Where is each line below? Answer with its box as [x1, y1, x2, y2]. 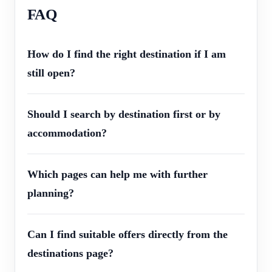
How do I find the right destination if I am [27, 48, 226, 61]
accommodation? [27, 127, 107, 140]
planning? [27, 187, 74, 200]
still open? [27, 67, 75, 80]
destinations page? [27, 247, 114, 260]
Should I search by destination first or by [27, 108, 220, 121]
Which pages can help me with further [27, 168, 208, 181]
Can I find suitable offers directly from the [27, 228, 228, 241]
